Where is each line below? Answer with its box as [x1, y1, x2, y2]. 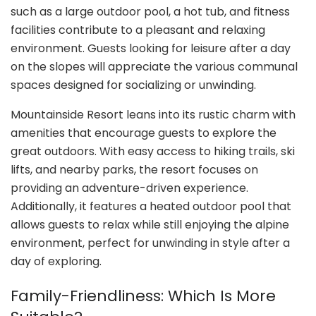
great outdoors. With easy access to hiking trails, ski [11, 142, 295, 159]
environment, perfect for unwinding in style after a [11, 234, 290, 251]
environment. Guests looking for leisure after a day [11, 39, 291, 56]
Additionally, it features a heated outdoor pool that [11, 197, 291, 214]
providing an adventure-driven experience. [11, 179, 248, 196]
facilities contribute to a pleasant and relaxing [11, 21, 265, 38]
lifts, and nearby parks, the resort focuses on [11, 161, 258, 178]
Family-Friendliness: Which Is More [11, 285, 276, 308]
